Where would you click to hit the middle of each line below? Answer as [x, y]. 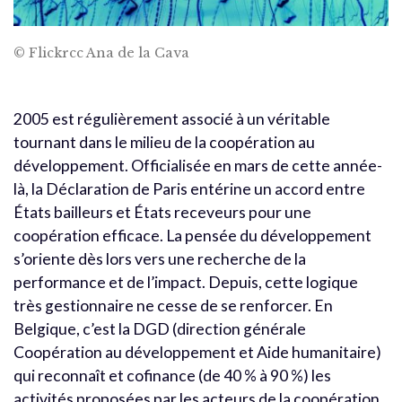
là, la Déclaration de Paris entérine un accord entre [189, 189]
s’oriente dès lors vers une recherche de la [160, 259]
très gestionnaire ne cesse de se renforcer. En [173, 306]
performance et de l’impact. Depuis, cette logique [186, 283]
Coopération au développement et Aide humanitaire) [197, 353]
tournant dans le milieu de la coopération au [164, 143]
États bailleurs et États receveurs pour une [162, 213]
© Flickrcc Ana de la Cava [101, 53]
